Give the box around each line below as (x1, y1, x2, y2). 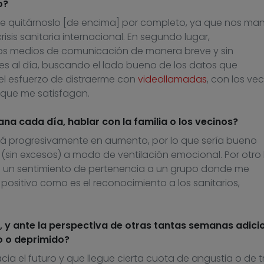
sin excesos (5, 148, 58, 162)
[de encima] (62, 16, 122, 30)
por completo (121, 16, 186, 30)
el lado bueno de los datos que (90, 58, 237, 72)
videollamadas (137, 72, 207, 87)
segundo (140, 30, 182, 44)
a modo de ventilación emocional (61, 148, 220, 162)
